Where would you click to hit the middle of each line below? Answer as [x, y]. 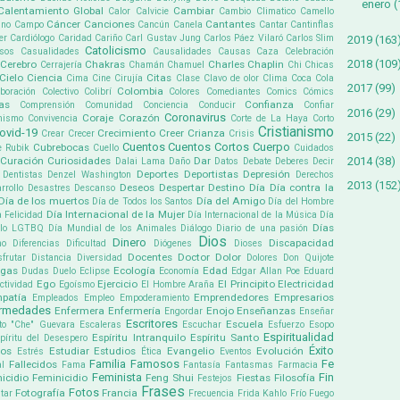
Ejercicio [118, 284]
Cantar [273, 25]
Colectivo [60, 92]
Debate [257, 162]
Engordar [183, 312]
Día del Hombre [301, 202]
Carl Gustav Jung [163, 38]
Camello [317, 12]
